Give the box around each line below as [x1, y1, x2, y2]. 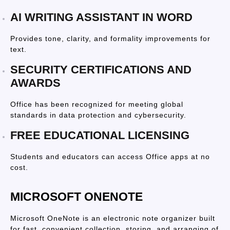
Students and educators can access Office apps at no [10, 152, 210, 161]
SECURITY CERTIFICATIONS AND [10, 63, 191, 76]
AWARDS [10, 76, 61, 89]
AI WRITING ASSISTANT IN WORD [10, 11, 193, 24]
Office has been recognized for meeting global [10, 100, 183, 108]
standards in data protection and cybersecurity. [10, 111, 186, 119]
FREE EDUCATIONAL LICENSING [10, 129, 189, 142]
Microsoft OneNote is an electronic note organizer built [10, 214, 215, 222]
